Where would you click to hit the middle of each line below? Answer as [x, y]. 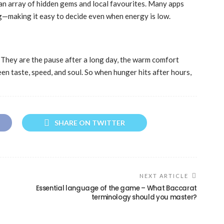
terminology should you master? [144, 197]
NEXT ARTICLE [164, 176]
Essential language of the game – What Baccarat [116, 188]
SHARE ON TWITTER [90, 123]
